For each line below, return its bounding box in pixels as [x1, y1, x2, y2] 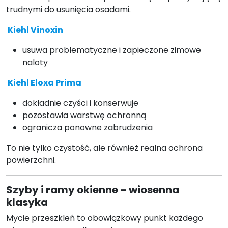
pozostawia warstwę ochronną [22, 109, 146, 122]
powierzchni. [6, 154, 56, 166]
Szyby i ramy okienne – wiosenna [6, 183, 179, 197]
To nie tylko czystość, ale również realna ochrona [6, 142, 203, 154]
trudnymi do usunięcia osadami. [6, 4, 131, 16]
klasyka [6, 195, 48, 210]
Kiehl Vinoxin [8, 24, 64, 36]
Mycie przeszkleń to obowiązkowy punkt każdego [6, 212, 203, 224]
